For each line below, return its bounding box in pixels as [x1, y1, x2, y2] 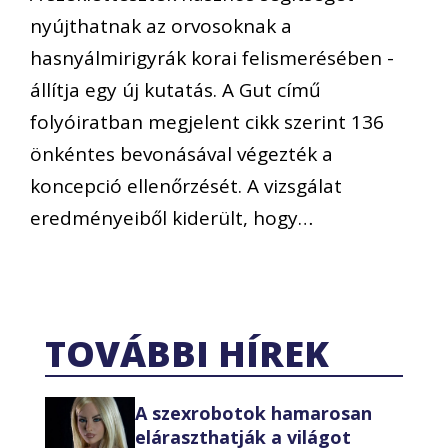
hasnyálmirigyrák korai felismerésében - [30, 44, 394, 71]
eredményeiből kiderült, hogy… [30, 204, 313, 231]
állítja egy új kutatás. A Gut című [30, 76, 321, 103]
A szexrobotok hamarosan [135, 400, 372, 425]
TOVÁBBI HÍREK [45, 329, 329, 379]
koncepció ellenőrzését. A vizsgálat [30, 172, 342, 199]
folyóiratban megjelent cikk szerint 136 [30, 108, 384, 135]
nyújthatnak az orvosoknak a [30, 12, 292, 39]
